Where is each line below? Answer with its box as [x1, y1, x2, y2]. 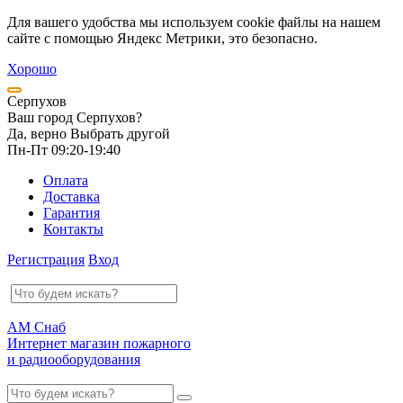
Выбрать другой [70, 126, 170, 141]
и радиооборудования [7, 352, 140, 367]
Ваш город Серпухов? [7, 110, 142, 125]
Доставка [43, 189, 100, 204]
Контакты [43, 221, 103, 237]
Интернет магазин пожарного [7, 336, 191, 351]
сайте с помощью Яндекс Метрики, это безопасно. [7, 31, 318, 46]
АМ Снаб [7, 319, 66, 335]
